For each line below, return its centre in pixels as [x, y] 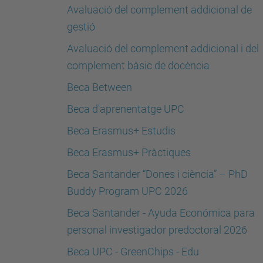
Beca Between [100, 87]
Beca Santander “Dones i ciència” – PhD [157, 174]
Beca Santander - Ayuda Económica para [161, 213]
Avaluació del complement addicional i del [163, 48]
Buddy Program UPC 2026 [127, 191]
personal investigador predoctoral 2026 [157, 230]
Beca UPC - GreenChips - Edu [133, 252]
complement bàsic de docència [138, 65]
